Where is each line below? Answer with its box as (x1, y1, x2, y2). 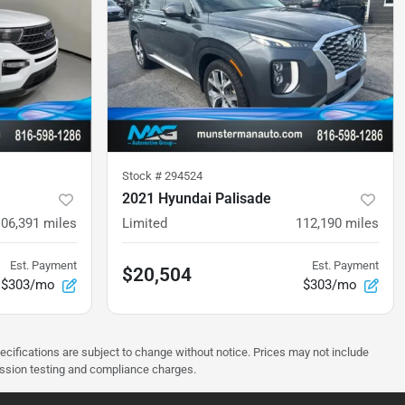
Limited (122, 215, 167, 232)
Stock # (122, 169, 165, 184)
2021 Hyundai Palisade (122, 190, 271, 208)
